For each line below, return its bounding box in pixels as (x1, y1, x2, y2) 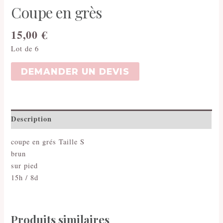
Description (11, 113, 52, 124)
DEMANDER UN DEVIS (21, 66, 130, 77)
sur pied (11, 161, 38, 171)
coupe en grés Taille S (11, 137, 85, 147)
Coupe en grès (11, 2, 102, 22)
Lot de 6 (11, 44, 39, 54)
